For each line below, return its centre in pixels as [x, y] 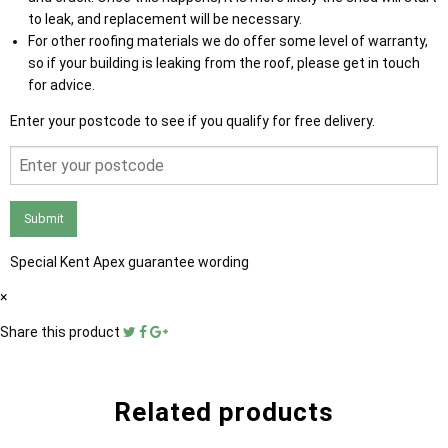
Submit [43, 218]
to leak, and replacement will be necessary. [166, 19]
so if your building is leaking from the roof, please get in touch [223, 63]
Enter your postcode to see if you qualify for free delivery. [192, 121]
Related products [224, 411]
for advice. [61, 85]
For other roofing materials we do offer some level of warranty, [227, 41]
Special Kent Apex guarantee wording [129, 261]
